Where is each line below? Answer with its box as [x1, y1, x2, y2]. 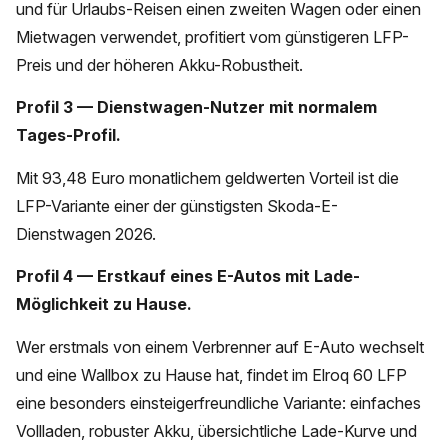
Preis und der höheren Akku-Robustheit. [16, 55, 303, 76]
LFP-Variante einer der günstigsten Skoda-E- [16, 195, 338, 216]
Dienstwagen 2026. [16, 223, 156, 244]
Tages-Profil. [16, 125, 121, 146]
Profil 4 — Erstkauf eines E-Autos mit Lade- [16, 266, 360, 287]
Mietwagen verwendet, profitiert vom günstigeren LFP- [16, 27, 409, 48]
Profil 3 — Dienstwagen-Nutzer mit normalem [16, 97, 377, 118]
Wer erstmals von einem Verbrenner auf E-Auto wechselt [16, 336, 424, 357]
